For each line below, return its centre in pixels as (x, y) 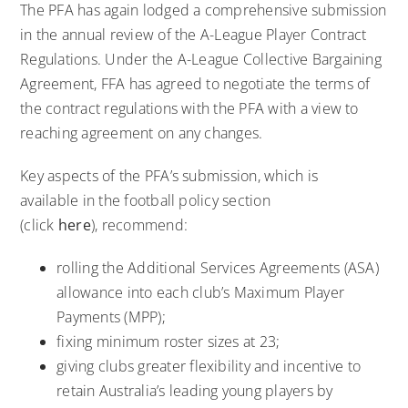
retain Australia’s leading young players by (195, 390)
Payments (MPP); (111, 316)
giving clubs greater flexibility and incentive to (209, 366)
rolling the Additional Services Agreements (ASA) (218, 267)
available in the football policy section (145, 200)
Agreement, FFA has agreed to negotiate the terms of (195, 83)
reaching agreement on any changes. (142, 133)
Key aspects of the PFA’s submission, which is (169, 175)
